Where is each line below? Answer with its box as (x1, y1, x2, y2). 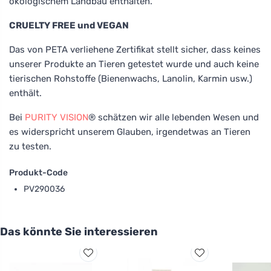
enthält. (9, 87, 42, 99)
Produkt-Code (9, 167, 68, 178)
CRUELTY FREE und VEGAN (9, 19, 129, 31)
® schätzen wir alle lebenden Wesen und (88, 111, 259, 123)
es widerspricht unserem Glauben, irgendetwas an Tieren (9, 126, 250, 137)
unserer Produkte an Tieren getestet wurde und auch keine (9, 58, 259, 70)
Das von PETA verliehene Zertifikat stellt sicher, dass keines (9, 44, 261, 55)
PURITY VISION (25, 111, 88, 123)
